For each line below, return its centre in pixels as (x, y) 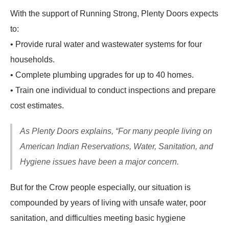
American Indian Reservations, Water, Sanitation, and (117, 146)
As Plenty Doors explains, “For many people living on (116, 131)
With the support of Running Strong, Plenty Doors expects (114, 13)
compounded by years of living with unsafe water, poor (108, 202)
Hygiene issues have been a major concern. (99, 162)
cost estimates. (37, 105)
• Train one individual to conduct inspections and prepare (113, 90)
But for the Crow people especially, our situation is (100, 187)
